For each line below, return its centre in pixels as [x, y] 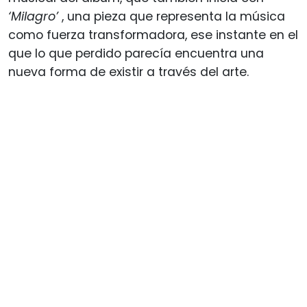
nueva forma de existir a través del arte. [128, 72]
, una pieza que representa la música [172, 16]
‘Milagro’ [33, 16]
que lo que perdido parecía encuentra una [136, 53]
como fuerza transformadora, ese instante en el [153, 35]
